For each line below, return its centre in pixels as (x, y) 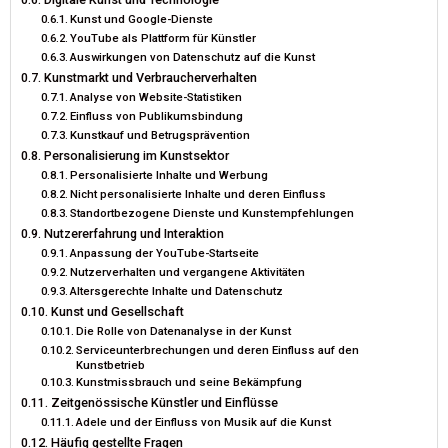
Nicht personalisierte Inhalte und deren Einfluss (198, 193)
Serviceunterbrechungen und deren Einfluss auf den (218, 349)
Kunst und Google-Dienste (142, 18)
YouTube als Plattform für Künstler (163, 37)
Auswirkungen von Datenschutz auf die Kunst (193, 56)
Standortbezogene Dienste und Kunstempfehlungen (212, 212)
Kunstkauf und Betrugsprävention (160, 134)
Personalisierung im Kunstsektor (136, 155)
